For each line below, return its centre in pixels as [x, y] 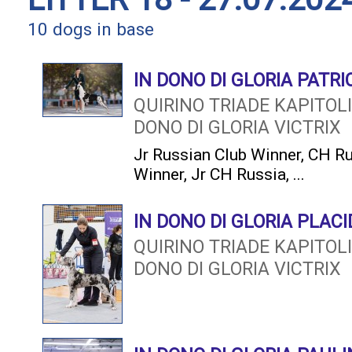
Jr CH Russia [238, 174]
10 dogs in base [91, 29]
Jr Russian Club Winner [217, 154]
